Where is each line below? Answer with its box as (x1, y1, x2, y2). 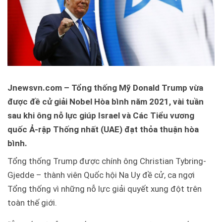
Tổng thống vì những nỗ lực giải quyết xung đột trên (7, 184, 202, 194)
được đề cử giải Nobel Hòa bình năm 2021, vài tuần (7, 96, 204, 107)
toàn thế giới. (7, 198, 57, 208)
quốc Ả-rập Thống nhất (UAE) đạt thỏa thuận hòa (7, 124, 199, 134)
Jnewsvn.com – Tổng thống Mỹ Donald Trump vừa (7, 82, 203, 93)
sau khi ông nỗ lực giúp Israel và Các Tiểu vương (7, 110, 194, 120)
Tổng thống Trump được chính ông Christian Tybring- (7, 156, 206, 166)
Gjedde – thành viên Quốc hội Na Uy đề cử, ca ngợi (7, 170, 195, 180)
